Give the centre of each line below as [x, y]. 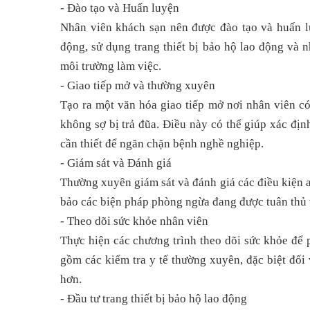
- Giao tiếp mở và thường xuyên [138, 86]
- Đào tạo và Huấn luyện [120, 8]
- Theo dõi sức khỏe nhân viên [134, 221]
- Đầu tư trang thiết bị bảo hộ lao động [154, 299]
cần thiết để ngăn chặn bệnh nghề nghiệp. [162, 144]
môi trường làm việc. [111, 66]
